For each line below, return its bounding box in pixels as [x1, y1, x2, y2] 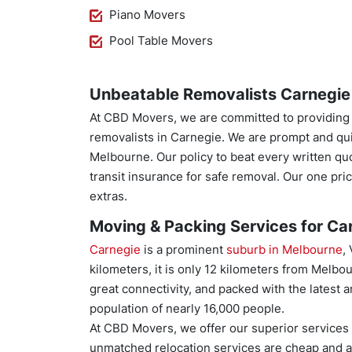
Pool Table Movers [109, 33, 213, 48]
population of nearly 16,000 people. [90, 301, 284, 316]
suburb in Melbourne [226, 242, 343, 257]
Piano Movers [109, 7, 185, 22]
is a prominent [141, 242, 226, 257]
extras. [90, 189, 127, 203]
